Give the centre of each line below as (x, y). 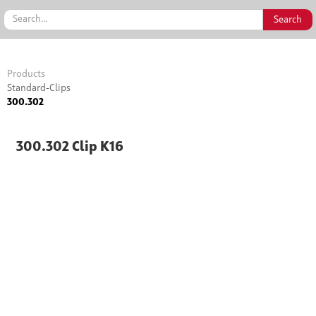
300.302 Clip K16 (70, 147)
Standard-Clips (39, 88)
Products (26, 74)
